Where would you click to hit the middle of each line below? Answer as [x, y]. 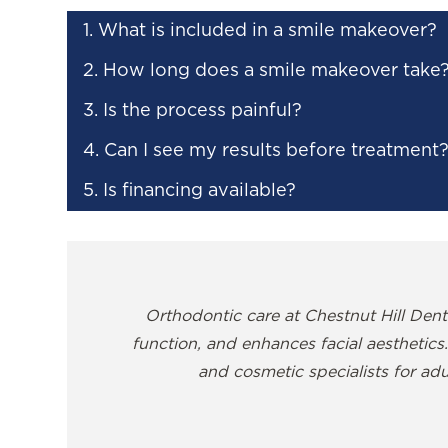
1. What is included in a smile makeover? [260, 31]
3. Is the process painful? [193, 111]
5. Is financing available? [190, 191]
